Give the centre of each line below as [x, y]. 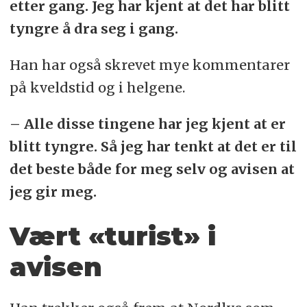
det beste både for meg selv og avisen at [152, 169]
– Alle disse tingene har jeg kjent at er [147, 124]
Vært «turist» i [112, 236]
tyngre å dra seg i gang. [95, 29]
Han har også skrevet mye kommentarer [149, 65]
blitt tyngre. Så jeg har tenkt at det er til [153, 147]
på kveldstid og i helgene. [97, 88]
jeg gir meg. [53, 192]
